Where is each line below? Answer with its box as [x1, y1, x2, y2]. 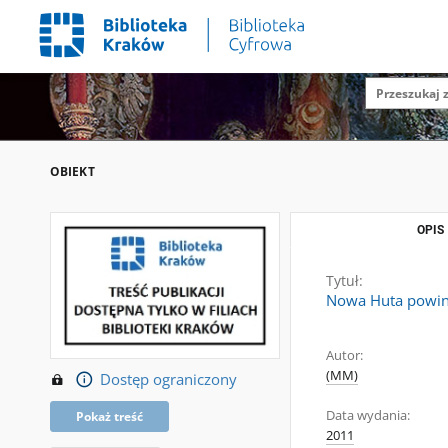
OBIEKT [50, 163, 95, 180]
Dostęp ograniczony [99, 368, 237, 390]
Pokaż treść [76, 407, 143, 425]
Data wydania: [326, 407, 410, 424]
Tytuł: [326, 271, 363, 290]
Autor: [326, 347, 363, 364]
